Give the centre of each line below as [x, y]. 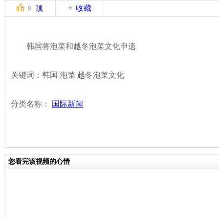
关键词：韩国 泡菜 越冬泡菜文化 [67, 75]
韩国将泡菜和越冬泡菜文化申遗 [73, 46]
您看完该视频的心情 [39, 161]
